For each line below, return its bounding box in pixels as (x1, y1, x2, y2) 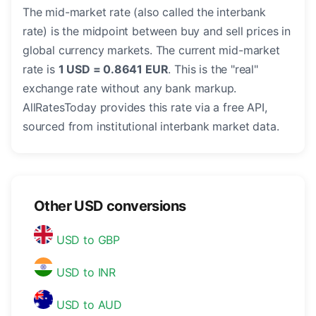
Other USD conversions (34, 197, 186, 215)
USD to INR (53, 265, 116, 280)
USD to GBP (53, 233, 121, 248)
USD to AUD (53, 298, 123, 312)
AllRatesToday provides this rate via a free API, (23, 100, 267, 115)
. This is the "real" (168, 62, 258, 77)
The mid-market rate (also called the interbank (23, 5, 266, 20)
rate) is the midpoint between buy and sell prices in (23, 24, 291, 39)
